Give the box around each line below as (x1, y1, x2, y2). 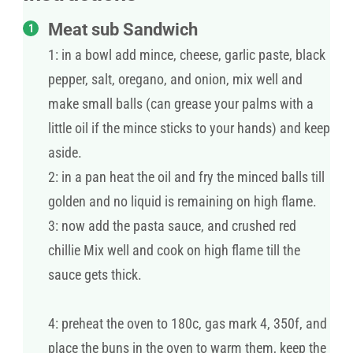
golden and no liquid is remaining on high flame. (48, 193, 317, 210)
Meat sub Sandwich (48, 20, 198, 40)
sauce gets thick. (48, 266, 142, 284)
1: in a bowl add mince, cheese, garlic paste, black (48, 46, 325, 64)
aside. (48, 144, 82, 162)
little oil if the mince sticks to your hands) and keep (48, 120, 330, 137)
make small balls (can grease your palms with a (48, 95, 314, 113)
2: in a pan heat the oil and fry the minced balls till (48, 169, 325, 186)
